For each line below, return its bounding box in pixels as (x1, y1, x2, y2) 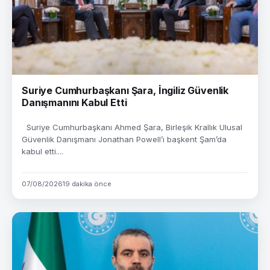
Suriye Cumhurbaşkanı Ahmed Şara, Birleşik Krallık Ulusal (22, 122, 242, 132)
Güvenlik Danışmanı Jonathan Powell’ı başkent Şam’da (22, 134, 227, 144)
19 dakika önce (63, 180, 111, 188)
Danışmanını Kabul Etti (22, 96, 127, 108)
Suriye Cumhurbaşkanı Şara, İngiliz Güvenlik (22, 84, 229, 96)
